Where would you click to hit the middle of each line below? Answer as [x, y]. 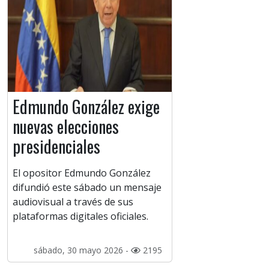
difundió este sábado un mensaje [87, 188]
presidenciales [56, 147]
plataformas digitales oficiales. [80, 216]
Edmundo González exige [86, 107]
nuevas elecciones [66, 127]
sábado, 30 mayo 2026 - [82, 250]
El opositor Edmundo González [82, 173]
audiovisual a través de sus [73, 202]
